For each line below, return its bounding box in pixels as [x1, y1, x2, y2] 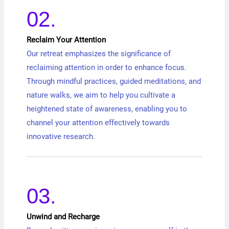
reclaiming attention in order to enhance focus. [27, 62, 187, 72]
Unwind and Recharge [27, 212, 100, 221]
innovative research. [27, 131, 96, 141]
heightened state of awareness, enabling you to [27, 104, 188, 113]
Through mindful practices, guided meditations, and [27, 76, 201, 86]
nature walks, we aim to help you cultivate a [27, 90, 176, 100]
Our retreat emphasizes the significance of [27, 49, 171, 58]
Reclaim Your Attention [27, 35, 106, 44]
